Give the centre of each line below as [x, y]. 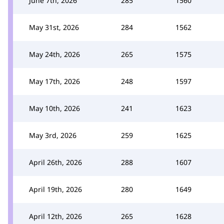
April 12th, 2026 [55, 216]
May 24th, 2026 [54, 54]
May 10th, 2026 [54, 108]
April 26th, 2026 [55, 162]
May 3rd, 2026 [53, 135]
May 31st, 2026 [54, 27]
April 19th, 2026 [55, 189]
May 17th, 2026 [54, 81]
